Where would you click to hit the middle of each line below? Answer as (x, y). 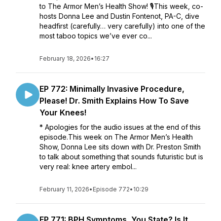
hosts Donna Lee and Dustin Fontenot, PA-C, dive (119, 16)
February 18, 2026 (65, 58)
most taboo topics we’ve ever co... (96, 36)
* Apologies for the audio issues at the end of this (120, 127)
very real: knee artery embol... (88, 166)
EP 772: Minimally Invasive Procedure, (112, 89)
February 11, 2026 (64, 189)
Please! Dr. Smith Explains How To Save (114, 101)
